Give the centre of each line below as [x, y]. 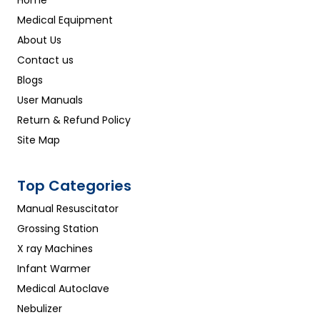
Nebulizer [40, 309]
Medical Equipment [65, 20]
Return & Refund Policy [74, 120]
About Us [39, 40]
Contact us [45, 60]
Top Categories [74, 186]
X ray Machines [55, 249]
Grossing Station [58, 229]
